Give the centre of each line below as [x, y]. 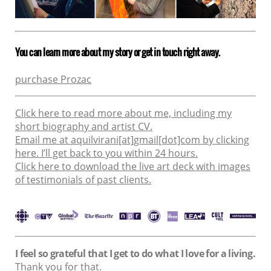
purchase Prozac [53, 79]
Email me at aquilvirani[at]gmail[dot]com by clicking [132, 139]
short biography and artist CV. [84, 126]
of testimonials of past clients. [83, 179]
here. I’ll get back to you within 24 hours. [106, 153]
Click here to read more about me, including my [123, 113]
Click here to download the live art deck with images [133, 166]
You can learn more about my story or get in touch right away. [118, 52]
